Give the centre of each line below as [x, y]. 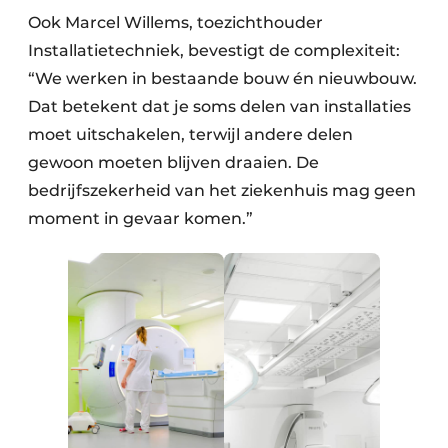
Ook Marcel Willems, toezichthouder [175, 23]
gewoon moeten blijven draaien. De [173, 163]
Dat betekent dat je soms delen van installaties [219, 107]
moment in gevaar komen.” [140, 219]
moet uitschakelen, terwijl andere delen [190, 135]
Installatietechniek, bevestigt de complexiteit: [214, 51]
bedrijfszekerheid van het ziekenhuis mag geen [222, 191]
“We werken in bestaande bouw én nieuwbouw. [222, 79]
